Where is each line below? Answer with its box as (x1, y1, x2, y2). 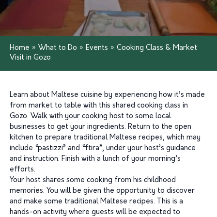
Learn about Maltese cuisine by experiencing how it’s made (10, 92, 205, 99)
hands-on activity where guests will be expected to (10, 209, 180, 216)
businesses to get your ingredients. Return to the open (10, 124, 191, 131)
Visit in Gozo (10, 54, 51, 62)
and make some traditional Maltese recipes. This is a (10, 198, 183, 205)
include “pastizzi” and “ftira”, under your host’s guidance (10, 145, 196, 152)
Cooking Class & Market (117, 45, 197, 52)
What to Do (38, 45, 77, 52)
